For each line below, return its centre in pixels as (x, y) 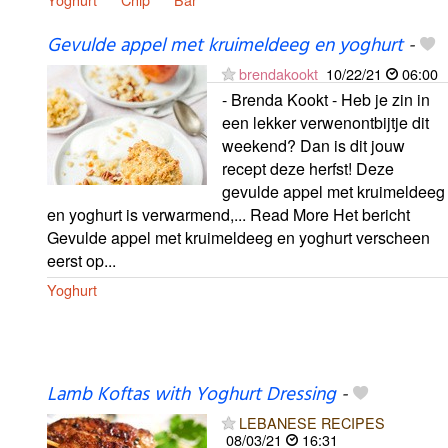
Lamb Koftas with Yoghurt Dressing (191, 394)
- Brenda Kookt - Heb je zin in (326, 99)
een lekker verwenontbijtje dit (325, 122)
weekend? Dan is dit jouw (313, 145)
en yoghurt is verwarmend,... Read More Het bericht (228, 214)
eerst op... (81, 260)
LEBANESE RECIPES (312, 422)
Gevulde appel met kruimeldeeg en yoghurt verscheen (238, 237)
